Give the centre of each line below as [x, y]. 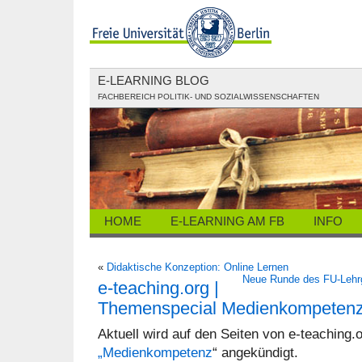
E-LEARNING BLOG [154, 80]
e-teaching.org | [158, 288]
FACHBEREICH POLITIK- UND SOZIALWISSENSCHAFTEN [208, 97]
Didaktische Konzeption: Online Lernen [198, 267]
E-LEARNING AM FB [227, 221]
